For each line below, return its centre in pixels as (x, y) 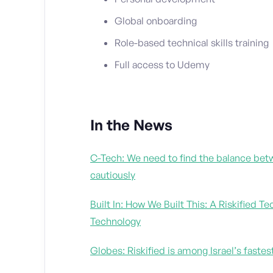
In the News (131, 125)
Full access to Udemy (162, 65)
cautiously (113, 175)
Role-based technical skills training (192, 43)
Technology (115, 222)
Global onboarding (156, 21)
